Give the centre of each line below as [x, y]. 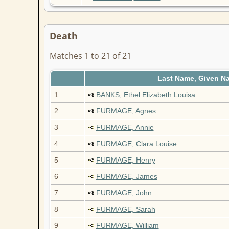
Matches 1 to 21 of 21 [90, 56]
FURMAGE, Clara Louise [136, 144]
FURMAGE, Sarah [125, 209]
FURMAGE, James [127, 177]
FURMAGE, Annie [125, 128]
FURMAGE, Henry [125, 160]
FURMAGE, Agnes [126, 111]
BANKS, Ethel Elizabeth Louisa [145, 95]
